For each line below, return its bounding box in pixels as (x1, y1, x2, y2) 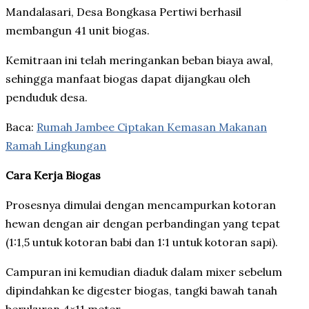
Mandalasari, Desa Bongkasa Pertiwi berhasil (6, 4, 241, 19)
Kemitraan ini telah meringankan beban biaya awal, (6, 52, 273, 67)
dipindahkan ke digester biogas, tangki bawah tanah (6, 283, 277, 297)
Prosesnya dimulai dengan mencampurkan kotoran (6, 197, 276, 212)
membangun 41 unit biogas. (6, 23, 150, 37)
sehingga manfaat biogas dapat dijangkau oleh (6, 71, 250, 86)
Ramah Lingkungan (6, 138, 106, 152)
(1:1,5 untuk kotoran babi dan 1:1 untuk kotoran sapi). (6, 235, 278, 249)
